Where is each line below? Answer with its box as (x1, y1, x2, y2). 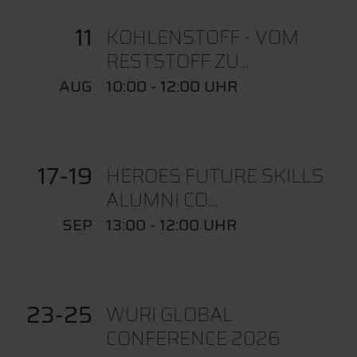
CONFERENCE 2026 (105, 323, 280, 354)
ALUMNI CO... (105, 184, 218, 215)
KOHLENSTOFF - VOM (105, 22, 299, 53)
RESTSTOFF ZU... (105, 45, 249, 76)
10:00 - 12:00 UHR (105, 73, 238, 99)
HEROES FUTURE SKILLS (105, 160, 324, 191)
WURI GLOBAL (105, 299, 233, 330)
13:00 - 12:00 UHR (105, 211, 237, 237)
